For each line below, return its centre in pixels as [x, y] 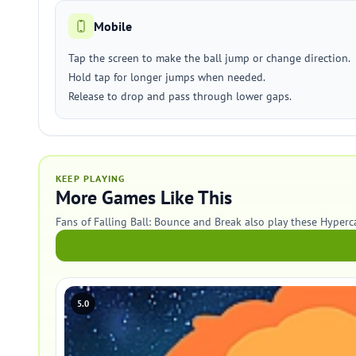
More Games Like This [144, 197]
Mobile [113, 26]
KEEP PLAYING [91, 178]
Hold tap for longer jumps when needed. [167, 77]
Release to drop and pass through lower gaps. [180, 96]
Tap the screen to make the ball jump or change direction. [209, 58]
